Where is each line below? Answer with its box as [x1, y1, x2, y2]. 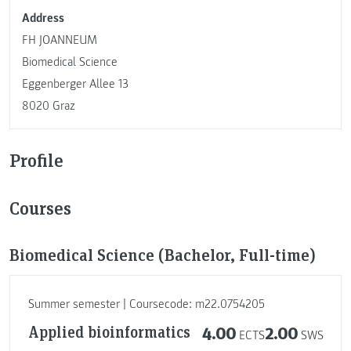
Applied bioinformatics [27, 320, 190, 342]
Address [22, 10, 64, 27]
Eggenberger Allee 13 [22, 76, 128, 92]
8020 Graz [22, 98, 75, 114]
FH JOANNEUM [22, 32, 97, 49]
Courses [9, 194, 71, 219]
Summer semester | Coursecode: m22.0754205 [27, 296, 265, 313]
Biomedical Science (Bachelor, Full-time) [9, 242, 316, 266]
